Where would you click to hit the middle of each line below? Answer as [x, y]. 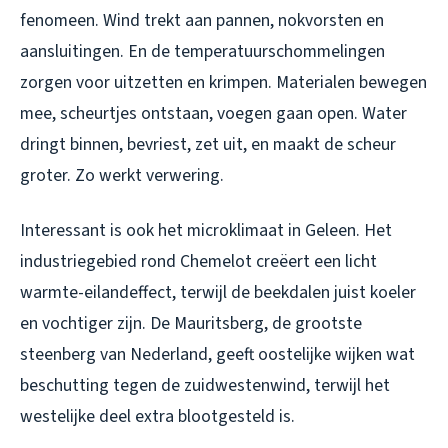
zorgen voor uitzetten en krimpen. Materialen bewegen [223, 83]
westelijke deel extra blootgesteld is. [157, 417]
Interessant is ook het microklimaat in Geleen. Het [206, 231]
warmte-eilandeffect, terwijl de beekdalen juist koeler [218, 293]
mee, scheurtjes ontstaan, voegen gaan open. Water [213, 114]
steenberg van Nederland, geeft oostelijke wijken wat [217, 355]
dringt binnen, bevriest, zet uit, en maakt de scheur [208, 145]
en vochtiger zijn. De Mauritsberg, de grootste [191, 324]
